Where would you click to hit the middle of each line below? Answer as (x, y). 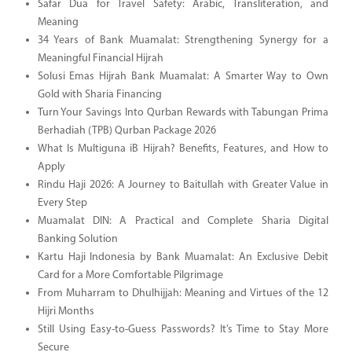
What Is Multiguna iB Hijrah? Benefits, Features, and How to (183, 148)
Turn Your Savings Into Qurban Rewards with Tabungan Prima (183, 112)
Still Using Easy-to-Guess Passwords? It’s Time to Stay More (183, 329)
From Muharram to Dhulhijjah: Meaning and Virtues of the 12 (183, 293)
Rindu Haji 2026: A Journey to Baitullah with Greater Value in (183, 185)
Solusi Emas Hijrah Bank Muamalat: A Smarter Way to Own (183, 76)
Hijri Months (66, 311)
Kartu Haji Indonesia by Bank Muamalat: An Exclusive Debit (183, 257)
